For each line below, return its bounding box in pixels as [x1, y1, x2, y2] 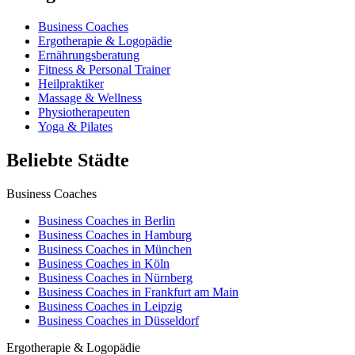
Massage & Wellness [38, 90, 142, 105]
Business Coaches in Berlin [38, 213, 175, 227]
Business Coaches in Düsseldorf [38, 313, 199, 327]
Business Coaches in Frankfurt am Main [38, 284, 239, 299]
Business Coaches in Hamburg [38, 227, 192, 242]
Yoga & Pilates [38, 119, 113, 133]
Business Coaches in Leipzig [38, 299, 182, 313]
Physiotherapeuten [38, 105, 130, 119]
